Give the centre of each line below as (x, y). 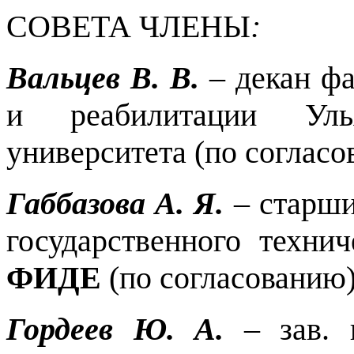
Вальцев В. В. (103, 77)
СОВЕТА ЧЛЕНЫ (128, 26)
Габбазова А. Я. (115, 203)
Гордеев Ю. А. (115, 329)
